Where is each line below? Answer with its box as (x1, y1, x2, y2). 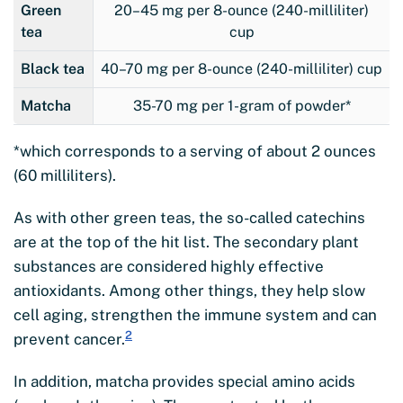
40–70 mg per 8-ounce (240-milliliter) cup (101, 60, 382, 78)
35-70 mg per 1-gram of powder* (132, 97, 351, 115)
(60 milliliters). (13, 166, 116, 185)
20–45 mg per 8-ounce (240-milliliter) (114, 2, 369, 20)
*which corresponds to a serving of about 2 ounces (13, 142, 376, 161)
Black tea (21, 60, 85, 78)
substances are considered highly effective (13, 257, 324, 276)
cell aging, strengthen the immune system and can (13, 306, 377, 325)
